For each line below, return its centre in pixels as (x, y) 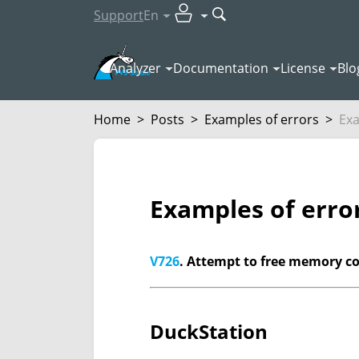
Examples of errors (262, 119)
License (303, 68)
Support (119, 15)
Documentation (221, 68)
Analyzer (135, 68)
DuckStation (209, 332)
